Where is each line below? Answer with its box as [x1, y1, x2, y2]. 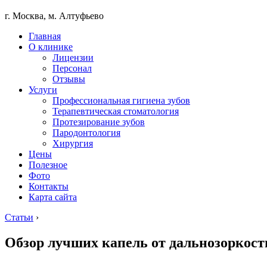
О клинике [29, 42, 73, 52]
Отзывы [52, 74, 85, 84]
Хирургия [52, 138, 93, 148]
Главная [29, 31, 61, 41]
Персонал [52, 63, 92, 73]
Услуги [29, 85, 57, 95]
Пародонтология [52, 128, 120, 138]
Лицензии [52, 52, 94, 63]
